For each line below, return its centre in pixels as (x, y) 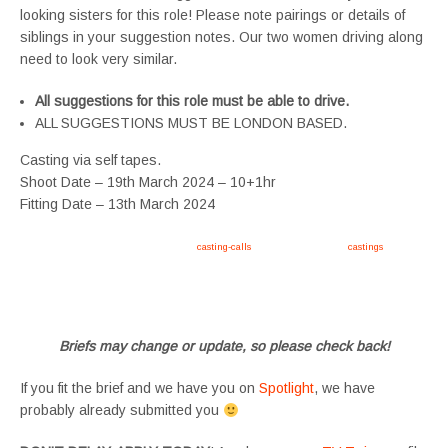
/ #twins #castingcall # (299, 246)
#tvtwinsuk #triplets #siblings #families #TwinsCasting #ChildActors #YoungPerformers (209, 273)
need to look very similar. (98, 59)
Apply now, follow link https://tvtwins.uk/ (108, 246)
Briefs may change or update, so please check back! (224, 346)
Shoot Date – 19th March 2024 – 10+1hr (148, 182)
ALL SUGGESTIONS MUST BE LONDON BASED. (191, 123)
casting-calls (224, 246)
